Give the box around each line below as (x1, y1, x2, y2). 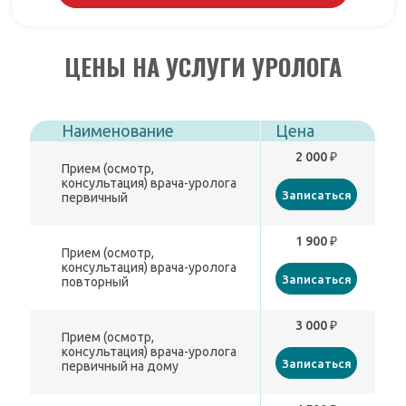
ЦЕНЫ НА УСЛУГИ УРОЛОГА (63, 49, 342, 85)
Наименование (62, 121, 175, 140)
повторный (62, 275, 130, 290)
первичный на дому (62, 359, 179, 374)
